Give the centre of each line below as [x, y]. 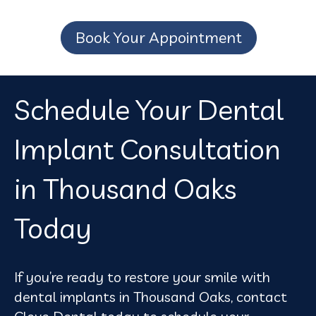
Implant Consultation [147, 148]
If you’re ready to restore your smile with [142, 276]
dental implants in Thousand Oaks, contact [151, 296]
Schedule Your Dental [149, 109]
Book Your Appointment [159, 37]
